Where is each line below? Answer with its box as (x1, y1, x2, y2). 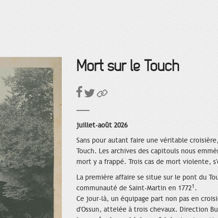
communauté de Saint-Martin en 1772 (76, 184, 192, 193)
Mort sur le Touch (76, 58, 179, 75)
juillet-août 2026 (76, 121, 127, 130)
